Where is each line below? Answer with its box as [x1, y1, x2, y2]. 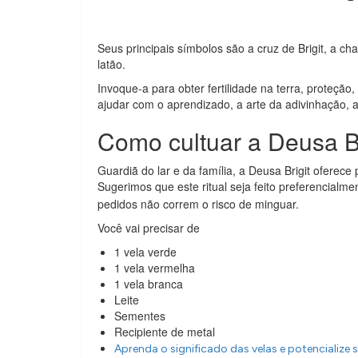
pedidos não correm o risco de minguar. [97, 196, 299, 213]
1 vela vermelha [114, 260, 195, 276]
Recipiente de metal [114, 324, 215, 340]
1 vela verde [114, 244, 177, 261]
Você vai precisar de [97, 220, 200, 237]
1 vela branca [114, 276, 183, 292]
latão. [97, 56, 129, 73]
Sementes [114, 308, 165, 324]
